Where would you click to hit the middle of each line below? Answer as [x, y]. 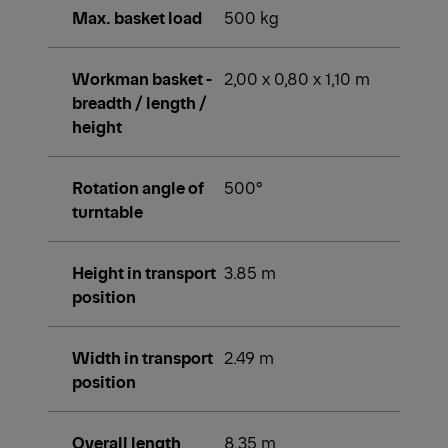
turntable [107, 210]
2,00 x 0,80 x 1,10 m [297, 77]
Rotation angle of [138, 186]
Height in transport [144, 271]
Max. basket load [137, 16]
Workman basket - [142, 77]
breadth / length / [139, 101]
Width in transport [142, 356]
